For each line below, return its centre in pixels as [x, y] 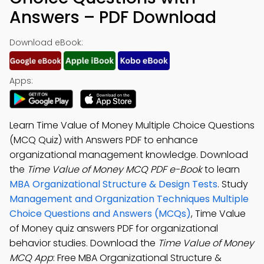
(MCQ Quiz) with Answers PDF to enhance [104, 140]
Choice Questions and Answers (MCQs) [100, 214]
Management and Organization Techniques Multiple [129, 199]
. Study [233, 184]
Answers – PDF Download [113, 17]
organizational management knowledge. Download [129, 155]
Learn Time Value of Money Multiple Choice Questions [132, 125]
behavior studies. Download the [84, 243]
